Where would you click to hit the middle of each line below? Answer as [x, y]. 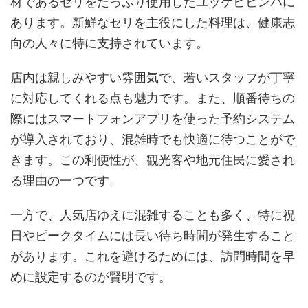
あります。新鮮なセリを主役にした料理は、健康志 [153, 22]
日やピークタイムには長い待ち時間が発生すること [153, 235]
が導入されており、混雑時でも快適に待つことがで [153, 139]
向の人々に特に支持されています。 [109, 43]
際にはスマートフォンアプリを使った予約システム [153, 118]
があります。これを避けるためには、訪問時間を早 [153, 256]
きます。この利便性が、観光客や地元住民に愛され [153, 159]
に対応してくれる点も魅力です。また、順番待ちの [153, 98]
